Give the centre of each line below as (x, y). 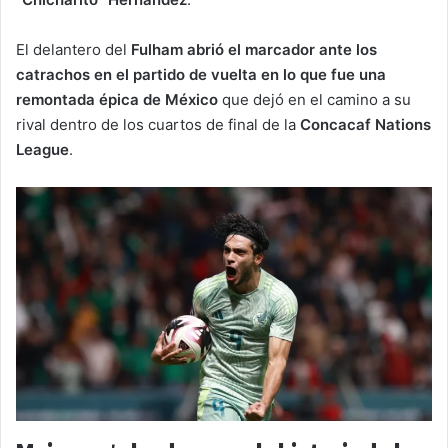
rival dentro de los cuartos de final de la (158, 125)
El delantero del (73, 50)
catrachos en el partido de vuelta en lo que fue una (201, 75)
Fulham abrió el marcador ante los (254, 50)
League (42, 150)
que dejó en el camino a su (314, 100)
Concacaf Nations (365, 125)
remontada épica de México (117, 100)
